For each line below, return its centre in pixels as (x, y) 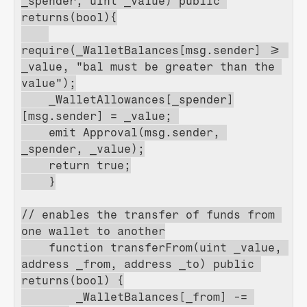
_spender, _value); (83, 149)
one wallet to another (93, 231)
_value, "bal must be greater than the (148, 67)
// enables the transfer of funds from (148, 215)
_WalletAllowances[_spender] (127, 100)
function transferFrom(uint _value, (151, 248)
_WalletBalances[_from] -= (134, 297)
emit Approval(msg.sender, (121, 133)
